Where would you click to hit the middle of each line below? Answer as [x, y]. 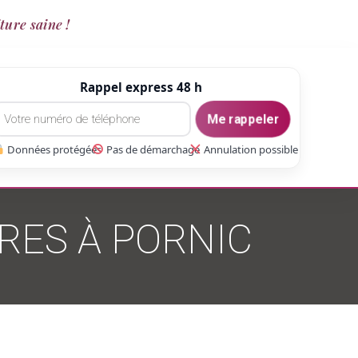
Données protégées [53, 149]
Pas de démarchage [151, 149]
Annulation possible [250, 149]
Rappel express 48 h [141, 87]
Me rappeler [243, 119]
